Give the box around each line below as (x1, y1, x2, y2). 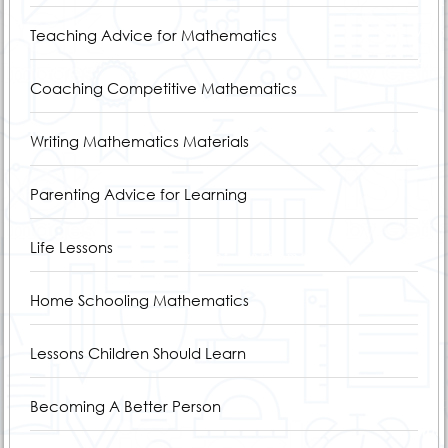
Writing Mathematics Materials (29, 131, 249, 150)
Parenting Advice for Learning (29, 184, 247, 203)
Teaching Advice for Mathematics (29, 25, 277, 44)
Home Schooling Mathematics (29, 290, 249, 309)
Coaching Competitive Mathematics (29, 78, 297, 97)
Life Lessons (29, 237, 113, 256)
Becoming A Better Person (29, 396, 221, 415)
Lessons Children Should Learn (29, 343, 246, 362)
